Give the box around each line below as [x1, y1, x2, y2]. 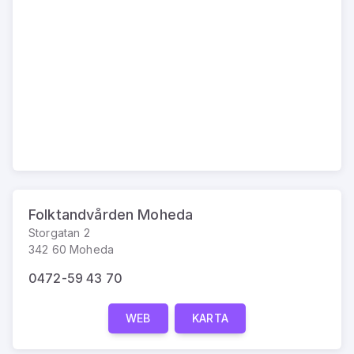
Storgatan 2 [28, 225, 90, 239]
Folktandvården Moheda [28, 205, 194, 223]
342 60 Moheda [28, 242, 114, 256]
